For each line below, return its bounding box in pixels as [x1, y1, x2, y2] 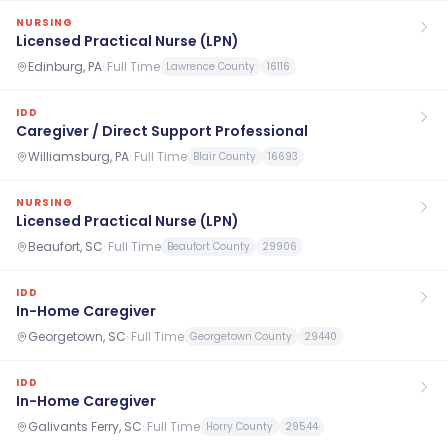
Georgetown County [190, 329, 292, 344]
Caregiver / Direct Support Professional [16, 121, 308, 141]
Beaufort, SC [28, 237, 103, 255]
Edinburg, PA [28, 57, 102, 75]
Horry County [206, 419, 273, 434]
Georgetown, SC [28, 327, 126, 345]
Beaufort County [167, 239, 250, 254]
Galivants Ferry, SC [28, 417, 142, 435]
